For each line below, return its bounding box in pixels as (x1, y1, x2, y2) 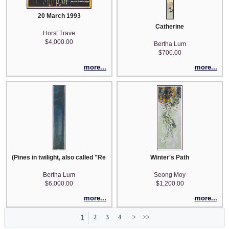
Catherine (155, 22, 185, 30)
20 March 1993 (37, 12, 81, 19)
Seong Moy (154, 171, 186, 179)
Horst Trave (43, 29, 76, 37)
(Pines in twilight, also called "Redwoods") (12, 154, 134, 162)
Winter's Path (150, 154, 190, 162)
